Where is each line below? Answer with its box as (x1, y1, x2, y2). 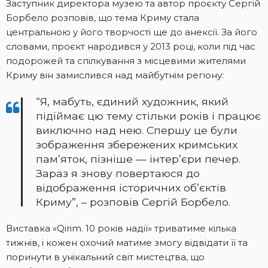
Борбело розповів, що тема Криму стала (6, 11, 199, 23)
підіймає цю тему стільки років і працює (36, 109, 261, 122)
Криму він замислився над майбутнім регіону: (6, 69, 224, 81)
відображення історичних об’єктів (36, 181, 226, 194)
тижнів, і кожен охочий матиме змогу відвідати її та (6, 236, 248, 248)
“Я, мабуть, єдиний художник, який (36, 95, 229, 108)
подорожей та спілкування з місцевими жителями (6, 54, 246, 66)
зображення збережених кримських (36, 138, 237, 151)
